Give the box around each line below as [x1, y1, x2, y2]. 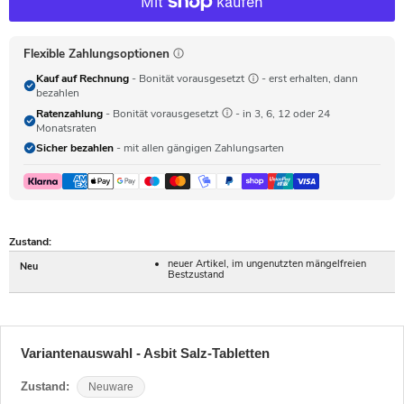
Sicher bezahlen [36, 141, 114, 156]
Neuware [87, 380, 133, 393]
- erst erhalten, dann [259, 71, 358, 87]
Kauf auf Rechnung [36, 71, 129, 87]
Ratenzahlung [36, 106, 103, 121]
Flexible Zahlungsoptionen [23, 45, 170, 63]
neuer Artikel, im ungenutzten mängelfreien [168, 256, 367, 271]
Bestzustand [168, 267, 225, 281]
